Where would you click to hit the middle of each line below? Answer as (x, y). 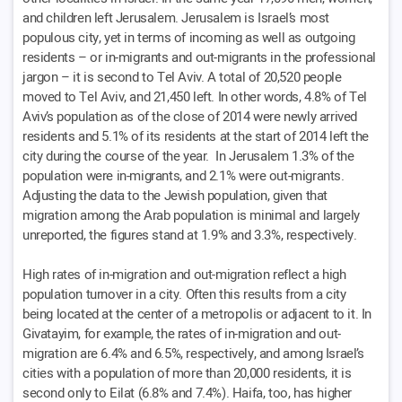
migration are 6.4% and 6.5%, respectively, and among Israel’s (193, 353)
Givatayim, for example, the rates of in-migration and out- (182, 333)
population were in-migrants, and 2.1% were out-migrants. (184, 175)
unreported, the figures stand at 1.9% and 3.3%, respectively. (190, 235)
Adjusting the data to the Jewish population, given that (175, 195)
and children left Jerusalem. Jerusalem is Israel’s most (176, 17)
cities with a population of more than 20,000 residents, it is (187, 373)
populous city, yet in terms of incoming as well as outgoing (189, 37)
